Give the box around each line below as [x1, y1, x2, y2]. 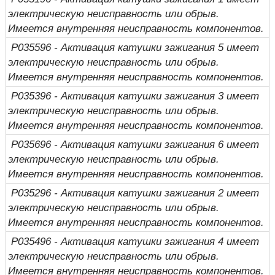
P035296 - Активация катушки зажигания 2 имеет [8, 186, 259, 199]
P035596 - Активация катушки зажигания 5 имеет [8, 41, 259, 53]
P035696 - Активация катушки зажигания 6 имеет [8, 137, 259, 150]
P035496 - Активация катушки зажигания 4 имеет [8, 234, 259, 247]
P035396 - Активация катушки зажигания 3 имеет [8, 89, 259, 102]
